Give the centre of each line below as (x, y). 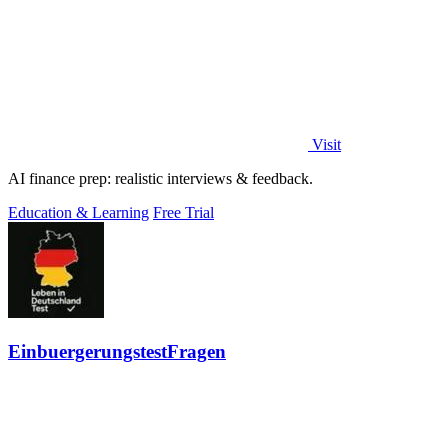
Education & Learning (78, 213)
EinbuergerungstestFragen (117, 351)
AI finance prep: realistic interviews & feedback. (160, 179)
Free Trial (183, 213)
